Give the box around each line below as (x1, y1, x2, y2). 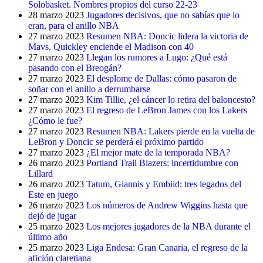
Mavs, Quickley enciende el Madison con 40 (28, 42, 194, 52)
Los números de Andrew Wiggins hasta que (86, 200, 248, 210)
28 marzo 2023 (28, 10, 84, 20)
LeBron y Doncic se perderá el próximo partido (28, 137, 204, 147)
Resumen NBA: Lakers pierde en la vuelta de (86, 126, 255, 136)
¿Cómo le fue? (28, 116, 82, 126)
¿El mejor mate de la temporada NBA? (86, 147, 230, 157)
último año (28, 232, 68, 242)
